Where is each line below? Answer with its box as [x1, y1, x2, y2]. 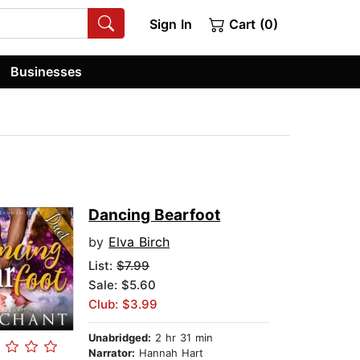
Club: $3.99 [88, 297, 158, 313]
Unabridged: [88, 331, 152, 345]
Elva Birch [108, 234, 170, 251]
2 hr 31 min [151, 331, 214, 345]
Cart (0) [225, 16, 278, 32]
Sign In [149, 16, 192, 32]
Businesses [10, 63, 83, 80]
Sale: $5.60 [88, 277, 157, 293]
